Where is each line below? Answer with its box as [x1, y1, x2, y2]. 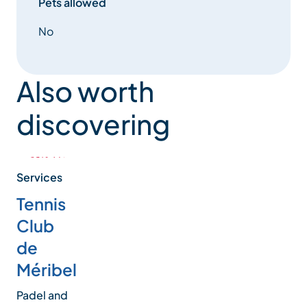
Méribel [16, 258, 77, 280]
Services [16, 169, 62, 184]
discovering [16, 106, 170, 142]
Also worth [16, 73, 154, 109]
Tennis [16, 193, 66, 214]
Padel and [16, 287, 68, 302]
